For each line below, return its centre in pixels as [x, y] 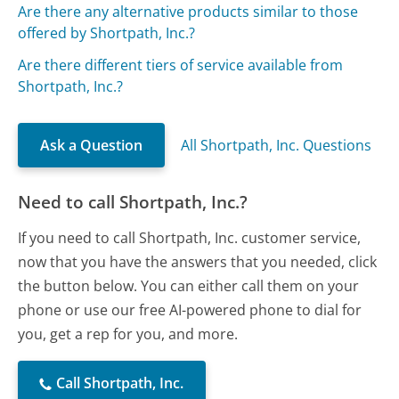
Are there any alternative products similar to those [188, 12]
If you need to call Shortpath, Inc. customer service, [190, 238]
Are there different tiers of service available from [181, 65]
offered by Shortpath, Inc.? [107, 33]
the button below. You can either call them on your [189, 286]
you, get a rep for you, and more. [128, 334]
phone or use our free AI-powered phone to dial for [190, 310]
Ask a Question [92, 146]
